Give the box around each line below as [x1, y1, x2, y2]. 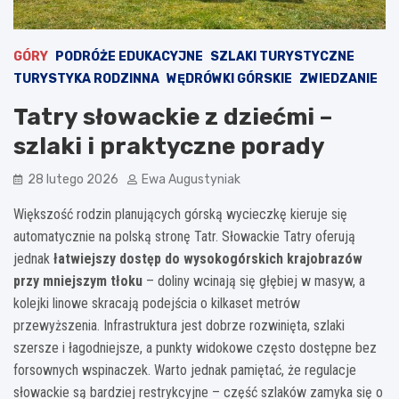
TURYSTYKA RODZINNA [13, 70, 159, 86]
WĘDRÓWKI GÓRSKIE [167, 70, 292, 86]
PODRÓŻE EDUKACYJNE [55, 48, 203, 64]
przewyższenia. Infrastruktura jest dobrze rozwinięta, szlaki [13, 316, 345, 334]
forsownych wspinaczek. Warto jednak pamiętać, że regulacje [13, 361, 356, 379]
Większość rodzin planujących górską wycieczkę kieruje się [13, 205, 347, 223]
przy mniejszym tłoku [13, 272, 142, 289]
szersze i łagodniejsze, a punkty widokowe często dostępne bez [13, 338, 377, 356]
